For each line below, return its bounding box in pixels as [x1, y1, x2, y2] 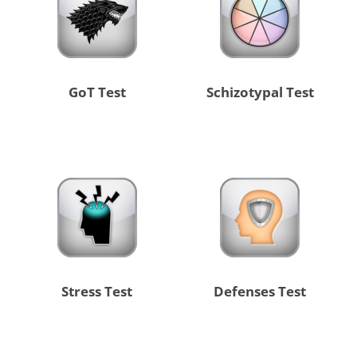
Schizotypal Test [206, 83, 314, 102]
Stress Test [61, 282, 133, 301]
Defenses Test [214, 282, 307, 301]
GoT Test [68, 83, 126, 102]
